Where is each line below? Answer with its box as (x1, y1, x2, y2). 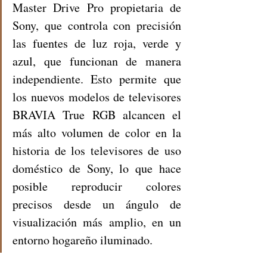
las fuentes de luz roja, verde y (13, 35, 181, 51)
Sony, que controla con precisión (13, 17, 181, 33)
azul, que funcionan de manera (13, 52, 181, 69)
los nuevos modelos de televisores (13, 88, 181, 105)
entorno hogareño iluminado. (13, 231, 157, 248)
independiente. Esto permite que (13, 70, 181, 87)
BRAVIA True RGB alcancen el (13, 106, 181, 123)
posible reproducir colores (13, 178, 181, 194)
